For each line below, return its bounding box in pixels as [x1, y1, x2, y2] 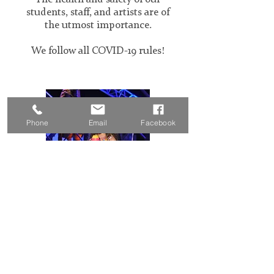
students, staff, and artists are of [26, 7, 169, 18]
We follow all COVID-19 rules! [31, 46, 165, 56]
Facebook [141, 117, 176, 127]
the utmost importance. [44, 20, 152, 31]
